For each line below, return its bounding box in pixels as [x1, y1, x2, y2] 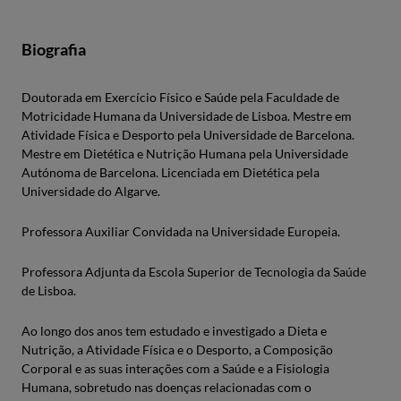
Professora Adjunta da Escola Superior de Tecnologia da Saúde [21, 264, 366, 279]
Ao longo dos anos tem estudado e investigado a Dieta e [21, 323, 327, 338]
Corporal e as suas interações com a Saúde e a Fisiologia [21, 361, 329, 376]
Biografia [21, 39, 86, 59]
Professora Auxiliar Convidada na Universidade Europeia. [21, 224, 340, 239]
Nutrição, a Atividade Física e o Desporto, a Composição [21, 342, 333, 357]
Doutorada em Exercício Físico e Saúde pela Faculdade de [21, 90, 339, 105]
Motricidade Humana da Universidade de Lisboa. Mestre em [21, 108, 352, 124]
